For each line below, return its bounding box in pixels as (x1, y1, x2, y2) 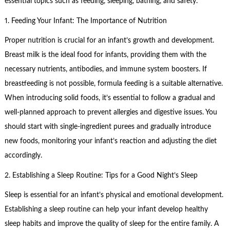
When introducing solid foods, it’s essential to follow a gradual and (4, 94, 215, 102)
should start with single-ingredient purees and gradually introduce (4, 123, 211, 131)
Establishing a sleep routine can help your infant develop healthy (4, 206, 208, 214)
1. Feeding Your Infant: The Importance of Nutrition (4, 17, 167, 25)
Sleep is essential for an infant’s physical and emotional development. (4, 191, 223, 199)
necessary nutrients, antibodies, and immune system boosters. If (4, 66, 207, 73)
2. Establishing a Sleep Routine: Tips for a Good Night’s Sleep (4, 171, 198, 179)
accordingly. (4, 152, 42, 160)
